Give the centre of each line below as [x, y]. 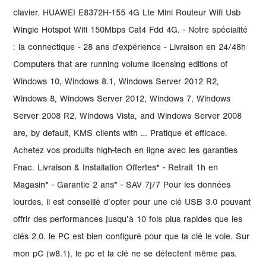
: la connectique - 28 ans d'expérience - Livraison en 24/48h [130, 48]
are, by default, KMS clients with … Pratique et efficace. [121, 134]
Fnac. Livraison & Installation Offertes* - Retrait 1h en [116, 169]
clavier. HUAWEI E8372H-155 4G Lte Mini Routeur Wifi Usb [127, 14]
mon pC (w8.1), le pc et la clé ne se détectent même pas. [125, 255]
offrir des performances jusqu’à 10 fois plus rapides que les [128, 221]
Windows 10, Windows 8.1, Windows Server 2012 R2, [116, 83]
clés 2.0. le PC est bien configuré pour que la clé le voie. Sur [132, 238]
